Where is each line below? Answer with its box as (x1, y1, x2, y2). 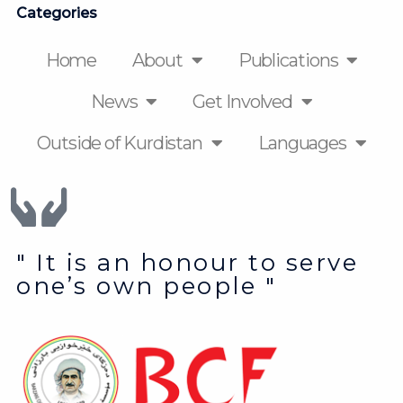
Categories (16, 4, 97, 22)
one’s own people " (16, 272, 276, 300)
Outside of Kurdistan (37, 132, 203, 154)
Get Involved (193, 91, 293, 112)
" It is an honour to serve (16, 248, 358, 277)
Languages (257, 132, 347, 154)
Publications (237, 49, 338, 71)
